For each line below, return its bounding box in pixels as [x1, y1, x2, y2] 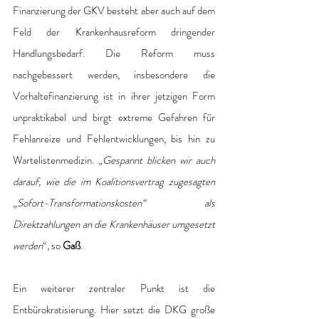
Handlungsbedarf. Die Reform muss [13, 46, 215, 62]
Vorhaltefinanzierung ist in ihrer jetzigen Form [13, 88, 215, 105]
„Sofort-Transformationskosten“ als [13, 195, 215, 211]
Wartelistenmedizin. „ [13, 152, 103, 169]
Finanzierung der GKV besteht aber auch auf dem [13, 3, 215, 19]
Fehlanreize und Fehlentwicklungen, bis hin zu [13, 131, 215, 147]
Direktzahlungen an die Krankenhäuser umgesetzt [13, 216, 215, 233]
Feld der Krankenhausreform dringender [13, 24, 215, 41]
